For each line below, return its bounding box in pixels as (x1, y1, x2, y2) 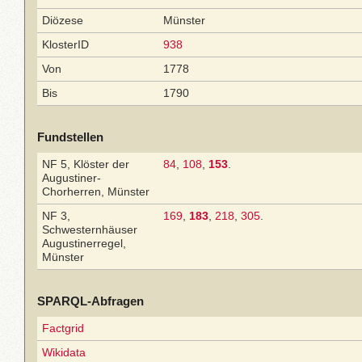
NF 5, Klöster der (42, 158, 129, 170)
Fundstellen (37, 130, 103, 144)
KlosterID (42, 38, 89, 51)
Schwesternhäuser (42, 223, 137, 236)
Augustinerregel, (42, 237, 126, 250)
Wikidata (42, 346, 86, 359)
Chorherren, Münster (42, 185, 149, 198)
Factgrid (42, 322, 84, 335)
